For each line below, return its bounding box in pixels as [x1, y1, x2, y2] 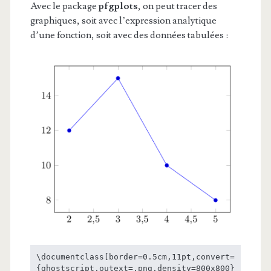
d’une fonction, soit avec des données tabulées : [30, 29, 228, 42]
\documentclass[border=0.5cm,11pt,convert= [36, 252, 235, 261]
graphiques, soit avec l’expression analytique [30, 15, 217, 27]
